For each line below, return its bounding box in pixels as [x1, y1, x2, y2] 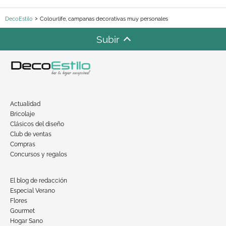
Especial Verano [10, 187, 55, 194]
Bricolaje [10, 110, 35, 118]
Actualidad [10, 100, 40, 107]
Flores [10, 197, 27, 204]
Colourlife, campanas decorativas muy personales [40, 15, 168, 22]
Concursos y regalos [10, 150, 67, 158]
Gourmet [10, 207, 35, 214]
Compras [10, 140, 35, 148]
